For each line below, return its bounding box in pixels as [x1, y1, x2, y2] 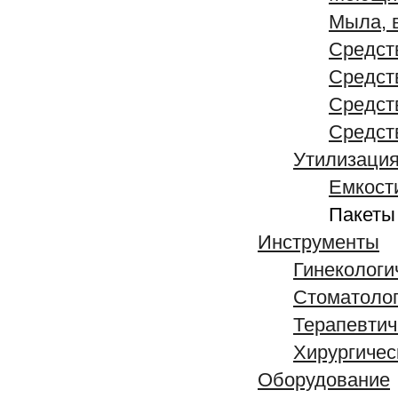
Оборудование [258, 369, 390, 392]
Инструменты [258, 231, 379, 254]
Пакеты [329, 203, 395, 227]
